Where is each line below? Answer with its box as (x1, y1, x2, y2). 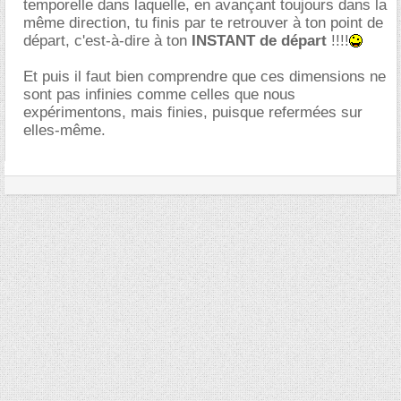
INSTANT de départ (192, 31, 331, 49)
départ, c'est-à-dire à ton (23, 31, 192, 49)
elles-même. (23, 121, 106, 139)
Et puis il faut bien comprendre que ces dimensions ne (23, 67, 386, 85)
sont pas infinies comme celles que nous (23, 85, 295, 103)
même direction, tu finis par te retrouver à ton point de (23, 13, 383, 31)
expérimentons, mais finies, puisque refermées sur (23, 103, 363, 121)
